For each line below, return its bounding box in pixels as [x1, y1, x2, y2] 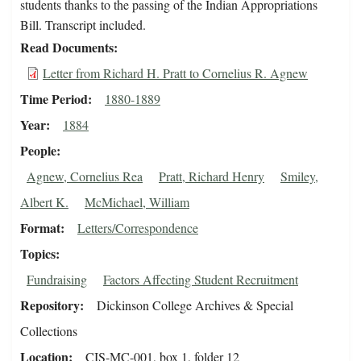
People [20, 141, 56, 160]
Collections [20, 322, 77, 340]
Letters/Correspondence [77, 219, 198, 237]
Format [20, 218, 60, 238]
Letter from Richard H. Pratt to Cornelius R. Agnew [43, 64, 308, 82]
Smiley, [280, 168, 318, 185]
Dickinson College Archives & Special [97, 297, 293, 314]
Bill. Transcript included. [20, 16, 146, 34]
